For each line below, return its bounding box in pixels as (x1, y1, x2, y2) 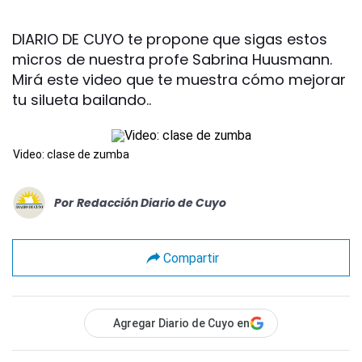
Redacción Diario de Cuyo (77, 194, 226, 211)
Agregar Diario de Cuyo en (113, 317, 250, 330)
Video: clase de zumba (13, 148, 129, 161)
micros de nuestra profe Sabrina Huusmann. (12, 49, 332, 69)
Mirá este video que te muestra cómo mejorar (12, 69, 346, 90)
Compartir (162, 250, 219, 266)
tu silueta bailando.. (12, 90, 151, 110)
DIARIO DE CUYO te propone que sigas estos (12, 29, 327, 49)
